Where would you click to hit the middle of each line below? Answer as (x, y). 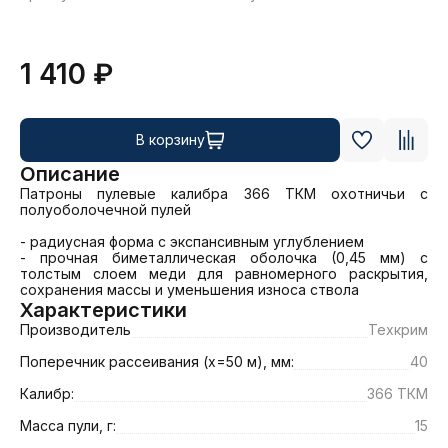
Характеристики (103, 310)
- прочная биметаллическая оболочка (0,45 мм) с (224, 257)
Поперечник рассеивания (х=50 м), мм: (157, 361)
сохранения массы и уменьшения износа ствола (189, 289)
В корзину (170, 139)
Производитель (75, 329)
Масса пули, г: (68, 425)
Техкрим (398, 329)
